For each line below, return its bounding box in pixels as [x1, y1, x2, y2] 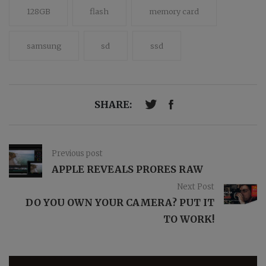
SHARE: [94, 99, 132, 111]
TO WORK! [163, 213, 214, 225]
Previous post [52, 148, 103, 159]
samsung [26, 40, 61, 50]
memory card [148, 6, 199, 16]
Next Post [177, 181, 214, 192]
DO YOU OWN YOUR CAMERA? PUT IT [26, 196, 214, 208]
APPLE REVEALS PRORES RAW [52, 163, 203, 175]
